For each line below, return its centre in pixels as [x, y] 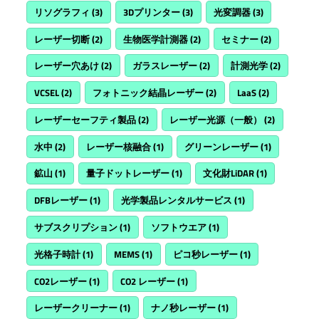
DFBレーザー [61, 200]
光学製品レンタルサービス [177, 200]
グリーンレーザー [221, 146]
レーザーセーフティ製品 [85, 119]
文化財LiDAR [228, 173]
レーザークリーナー [76, 308]
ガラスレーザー [165, 66]
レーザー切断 [62, 39]
